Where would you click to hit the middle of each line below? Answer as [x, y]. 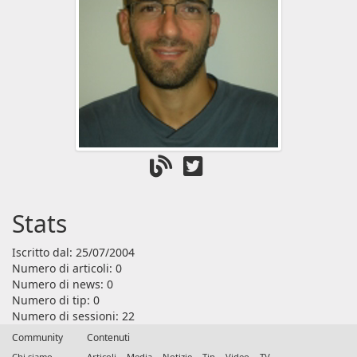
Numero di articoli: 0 [67, 268]
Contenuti [108, 337]
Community [37, 337]
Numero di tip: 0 [56, 300]
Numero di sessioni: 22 [73, 316]
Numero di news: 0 [63, 284]
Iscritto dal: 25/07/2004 [73, 252]
